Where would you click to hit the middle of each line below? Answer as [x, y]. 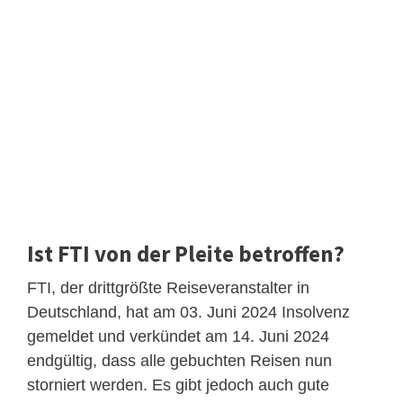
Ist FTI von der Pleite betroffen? [186, 253]
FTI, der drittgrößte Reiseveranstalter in [168, 287]
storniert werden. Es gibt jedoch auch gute [178, 385]
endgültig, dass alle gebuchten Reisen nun [179, 360]
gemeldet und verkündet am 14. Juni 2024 [178, 336]
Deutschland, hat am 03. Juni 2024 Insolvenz [188, 312]
